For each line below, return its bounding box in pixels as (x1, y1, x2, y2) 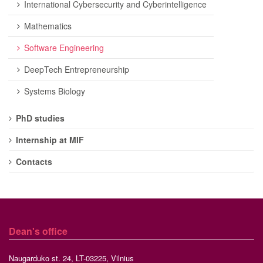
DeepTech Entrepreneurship (24, 63, 129, 76)
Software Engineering (24, 42, 104, 54)
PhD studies (16, 112, 65, 124)
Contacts (16, 156, 52, 168)
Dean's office (9, 224, 68, 238)
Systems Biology (24, 85, 85, 97)
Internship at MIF (16, 134, 84, 146)
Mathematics (24, 20, 72, 32)
